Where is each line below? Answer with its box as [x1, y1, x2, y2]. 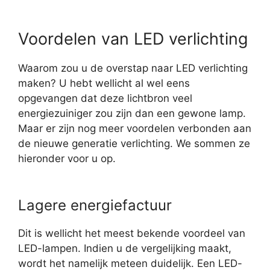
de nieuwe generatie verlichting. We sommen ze [18, 137, 250, 149]
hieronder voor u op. [18, 152, 116, 165]
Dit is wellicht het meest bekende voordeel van [18, 227, 245, 239]
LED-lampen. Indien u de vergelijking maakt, [18, 242, 231, 254]
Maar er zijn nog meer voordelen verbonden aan [18, 122, 251, 134]
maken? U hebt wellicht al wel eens [18, 77, 190, 89]
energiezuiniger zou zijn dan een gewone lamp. [18, 107, 246, 119]
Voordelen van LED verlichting [18, 29, 248, 49]
